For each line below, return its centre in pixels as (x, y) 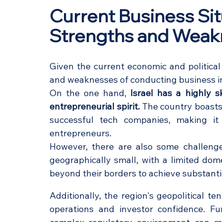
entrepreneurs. (81, 133)
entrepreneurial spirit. (95, 106)
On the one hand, (90, 93)
